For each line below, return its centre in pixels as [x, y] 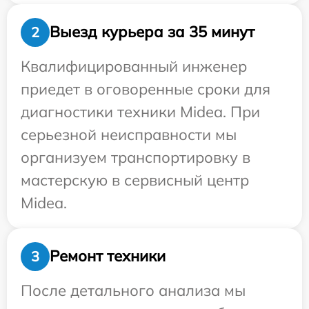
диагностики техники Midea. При [140, 111]
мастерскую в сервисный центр [135, 180]
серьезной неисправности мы [129, 134]
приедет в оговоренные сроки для [146, 89]
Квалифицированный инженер [134, 66]
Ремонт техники [108, 256]
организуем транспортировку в [136, 157]
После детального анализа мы [133, 290]
